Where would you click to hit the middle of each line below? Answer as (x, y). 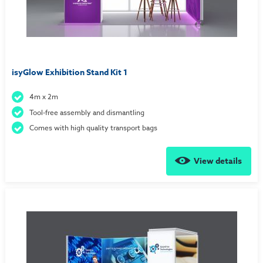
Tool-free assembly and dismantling (87, 112)
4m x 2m (44, 97)
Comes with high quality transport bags (94, 128)
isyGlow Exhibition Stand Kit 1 (69, 72)
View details (218, 161)
